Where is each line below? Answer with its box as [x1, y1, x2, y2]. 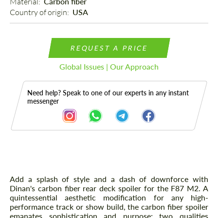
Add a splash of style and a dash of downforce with [10, 174, 208, 184]
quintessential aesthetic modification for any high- [10, 193, 208, 202]
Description [12, 166, 73, 181]
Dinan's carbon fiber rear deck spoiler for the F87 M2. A [10, 183, 208, 193]
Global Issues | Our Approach [59, 62, 159, 72]
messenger [27, 97, 59, 106]
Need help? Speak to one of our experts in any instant [27, 89, 189, 97]
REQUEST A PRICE [70, 44, 148, 53]
